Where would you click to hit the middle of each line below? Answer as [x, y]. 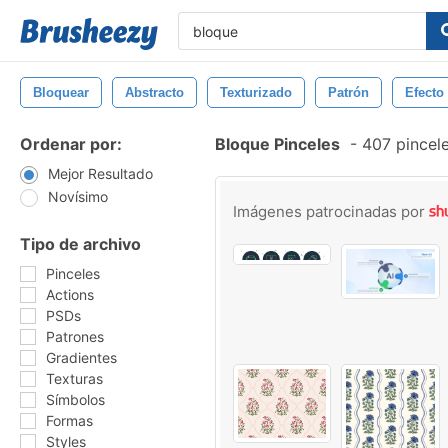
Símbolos [75, 399]
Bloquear [61, 92]
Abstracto [154, 92]
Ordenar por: [71, 144]
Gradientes [81, 357]
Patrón [348, 92]
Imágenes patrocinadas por [331, 211]
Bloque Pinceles [277, 144]
